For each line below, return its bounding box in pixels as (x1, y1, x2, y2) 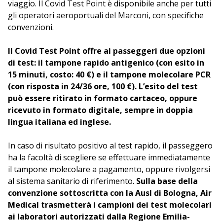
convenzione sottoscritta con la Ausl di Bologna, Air (8, 187, 212, 198)
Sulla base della (136, 176, 198, 186)
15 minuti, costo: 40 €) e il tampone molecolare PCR (8, 69, 211, 80)
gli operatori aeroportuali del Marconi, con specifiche (8, 10, 204, 21)
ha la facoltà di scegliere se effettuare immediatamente (8, 152, 210, 163)
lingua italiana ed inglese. (8, 116, 111, 127)
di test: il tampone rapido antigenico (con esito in (8, 57, 204, 68)
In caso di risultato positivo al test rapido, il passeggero (8, 140, 213, 151)
